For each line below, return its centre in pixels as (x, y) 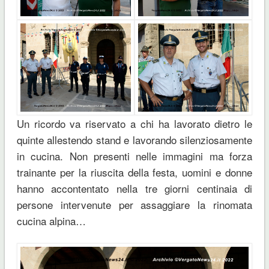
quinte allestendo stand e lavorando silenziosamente (134, 139)
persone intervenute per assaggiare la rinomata (134, 204)
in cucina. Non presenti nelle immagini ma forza (134, 156)
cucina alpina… (51, 220)
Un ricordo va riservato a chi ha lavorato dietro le (134, 123)
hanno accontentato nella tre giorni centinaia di (134, 188)
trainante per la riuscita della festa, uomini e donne (134, 172)
